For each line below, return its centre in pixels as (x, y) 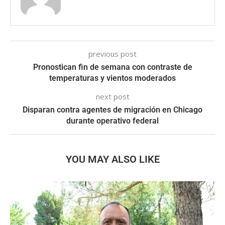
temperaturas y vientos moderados (113, 78)
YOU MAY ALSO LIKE (113, 159)
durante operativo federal (113, 121)
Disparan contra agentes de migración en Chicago (113, 109)
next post (113, 96)
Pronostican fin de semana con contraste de (113, 67)
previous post (113, 53)
